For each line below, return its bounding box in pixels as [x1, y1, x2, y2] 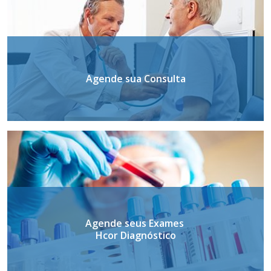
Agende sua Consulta [85, 71, 186, 85]
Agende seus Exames [85, 217, 186, 230]
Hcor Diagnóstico [95, 229, 176, 243]
